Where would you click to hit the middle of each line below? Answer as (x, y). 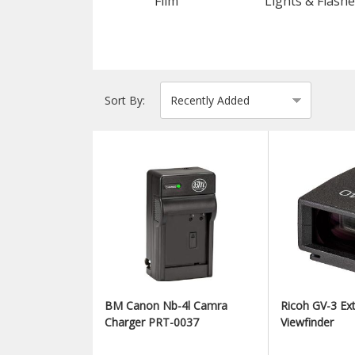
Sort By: (125, 100)
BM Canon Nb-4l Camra (166, 305)
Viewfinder (307, 322)
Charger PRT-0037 (152, 322)
